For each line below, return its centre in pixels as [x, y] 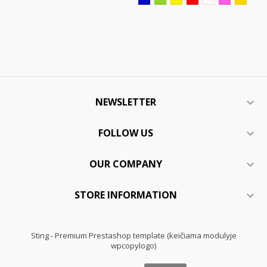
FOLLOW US [126, 133]
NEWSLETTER [126, 102]
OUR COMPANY [126, 164]
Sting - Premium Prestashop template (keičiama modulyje [133, 235]
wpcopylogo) [133, 246]
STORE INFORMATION [126, 195]
